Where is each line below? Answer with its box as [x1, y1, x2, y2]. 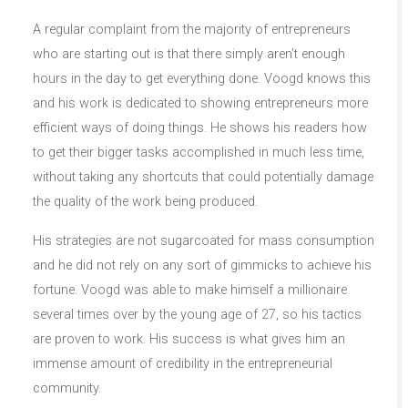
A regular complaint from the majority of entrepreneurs [33, 21, 351, 37]
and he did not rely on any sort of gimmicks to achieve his [33, 257, 372, 273]
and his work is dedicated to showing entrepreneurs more [33, 95, 368, 111]
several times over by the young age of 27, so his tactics [33, 306, 362, 322]
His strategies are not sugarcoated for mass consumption [33, 232, 374, 249]
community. [33, 380, 101, 396]
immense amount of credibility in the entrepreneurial [33, 355, 332, 372]
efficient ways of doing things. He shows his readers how [33, 119, 367, 136]
